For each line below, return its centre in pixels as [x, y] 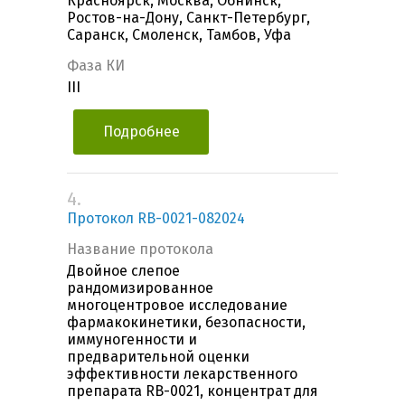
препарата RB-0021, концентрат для [193, 391]
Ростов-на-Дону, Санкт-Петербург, [188, 18]
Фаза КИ [96, 66]
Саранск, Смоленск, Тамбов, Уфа [179, 35]
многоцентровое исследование [177, 306]
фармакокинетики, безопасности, [186, 323]
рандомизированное [140, 288]
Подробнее [141, 132]
